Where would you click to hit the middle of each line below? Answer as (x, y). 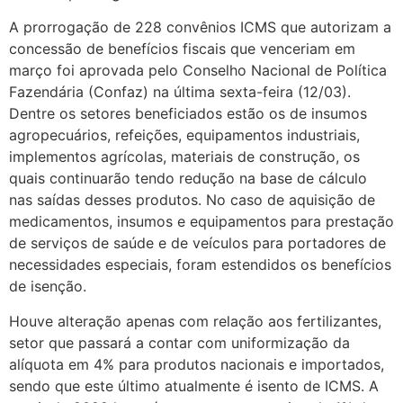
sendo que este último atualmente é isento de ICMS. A (194, 385)
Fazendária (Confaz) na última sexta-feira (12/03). (180, 92)
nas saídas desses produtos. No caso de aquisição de (192, 200)
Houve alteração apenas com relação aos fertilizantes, (195, 321)
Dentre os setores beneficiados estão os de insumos (188, 114)
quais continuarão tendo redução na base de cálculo (188, 179)
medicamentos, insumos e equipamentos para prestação (201, 222)
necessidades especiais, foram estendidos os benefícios (200, 265)
